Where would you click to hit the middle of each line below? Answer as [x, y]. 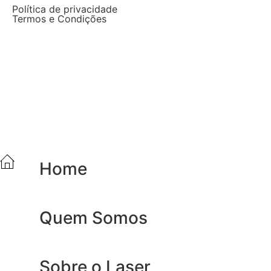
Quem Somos [93, 217]
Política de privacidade [65, 9]
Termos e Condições [59, 19]
